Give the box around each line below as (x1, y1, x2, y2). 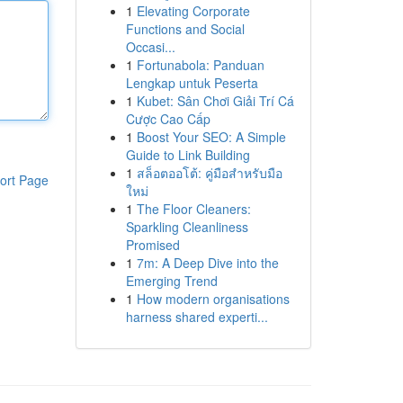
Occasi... (125, 38, 175, 56)
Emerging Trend (125, 272, 218, 290)
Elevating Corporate (136, 2, 250, 20)
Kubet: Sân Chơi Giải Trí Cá (136, 92, 294, 110)
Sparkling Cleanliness (125, 218, 248, 236)
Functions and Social (125, 20, 245, 38)
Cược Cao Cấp (125, 110, 210, 128)
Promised (125, 236, 180, 254)
